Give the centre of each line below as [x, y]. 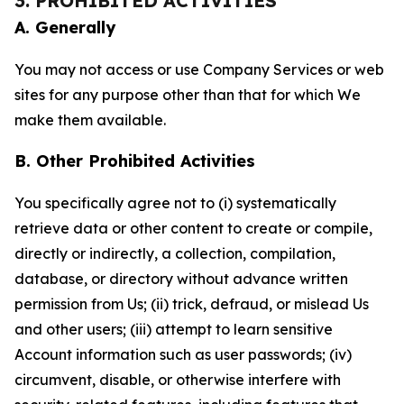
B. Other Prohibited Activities [135, 161]
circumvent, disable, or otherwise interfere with [178, 380]
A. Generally [65, 28]
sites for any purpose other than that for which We [188, 95]
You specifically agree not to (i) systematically [175, 203]
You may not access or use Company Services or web [199, 69]
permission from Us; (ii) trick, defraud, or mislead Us [192, 304]
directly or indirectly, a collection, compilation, [175, 253]
